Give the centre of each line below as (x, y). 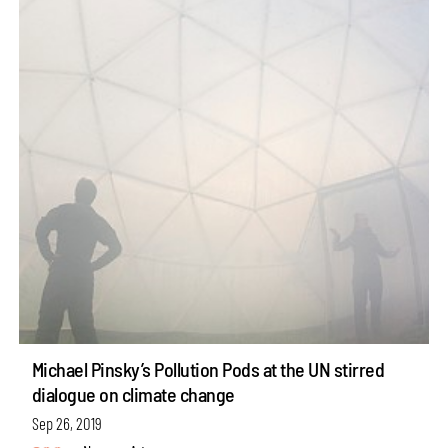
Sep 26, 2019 (66, 422)
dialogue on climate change (133, 394)
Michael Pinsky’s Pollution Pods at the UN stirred (208, 369)
